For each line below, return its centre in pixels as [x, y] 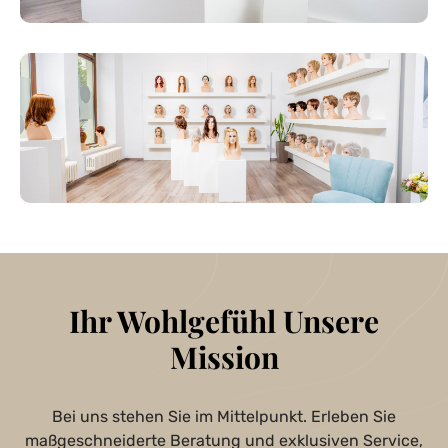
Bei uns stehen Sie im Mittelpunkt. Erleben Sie [224, 416]
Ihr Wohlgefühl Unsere [224, 321]
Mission [224, 357]
